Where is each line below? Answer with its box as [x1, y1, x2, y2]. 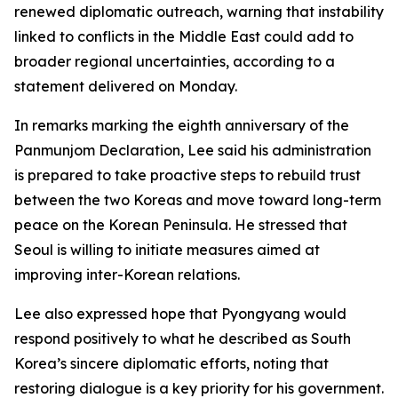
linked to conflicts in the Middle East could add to [14, 28, 354, 45]
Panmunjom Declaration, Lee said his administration [14, 141, 371, 159]
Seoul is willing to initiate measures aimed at [14, 241, 320, 259]
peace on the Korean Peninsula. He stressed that [14, 216, 347, 234]
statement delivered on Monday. [14, 77, 237, 95]
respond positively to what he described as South [14, 330, 351, 347]
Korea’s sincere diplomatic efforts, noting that [14, 354, 329, 372]
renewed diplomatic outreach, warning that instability [14, 3, 384, 20]
